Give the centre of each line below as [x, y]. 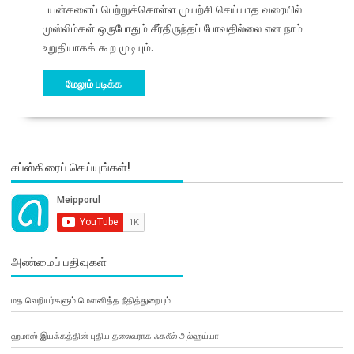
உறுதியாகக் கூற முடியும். [98, 47]
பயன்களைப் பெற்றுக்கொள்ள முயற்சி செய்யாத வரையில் [172, 9]
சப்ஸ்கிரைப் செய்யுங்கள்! [70, 166]
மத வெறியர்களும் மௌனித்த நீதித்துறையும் [90, 300]
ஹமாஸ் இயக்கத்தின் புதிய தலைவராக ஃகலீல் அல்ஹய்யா [115, 336]
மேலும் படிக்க [94, 83]
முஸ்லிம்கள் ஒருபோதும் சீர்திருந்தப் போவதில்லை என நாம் [172, 28]
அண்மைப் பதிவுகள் [58, 261]
